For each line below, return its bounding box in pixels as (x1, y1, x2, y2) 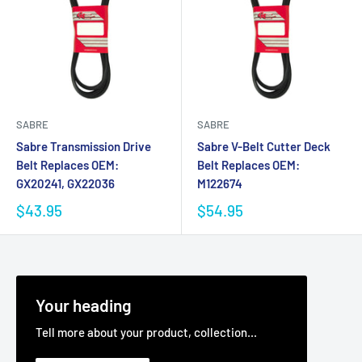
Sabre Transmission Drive (16, 139, 151, 154)
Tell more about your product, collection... (36, 325, 257, 339)
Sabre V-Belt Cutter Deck (197, 139, 330, 154)
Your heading (36, 295, 132, 315)
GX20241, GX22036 (16, 176, 115, 191)
